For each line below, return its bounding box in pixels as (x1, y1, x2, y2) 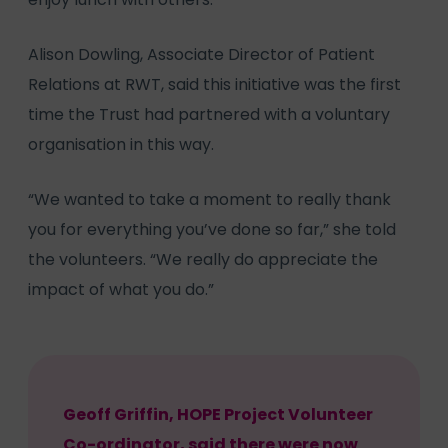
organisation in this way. (28, 132, 214, 156)
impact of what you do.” (28, 277, 214, 301)
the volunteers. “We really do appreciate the (28, 247, 378, 271)
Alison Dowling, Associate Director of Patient (28, 42, 375, 66)
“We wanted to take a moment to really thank (28, 187, 391, 211)
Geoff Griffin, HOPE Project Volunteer (63, 402, 373, 426)
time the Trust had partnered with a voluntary (28, 102, 390, 126)
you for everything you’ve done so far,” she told (28, 217, 396, 241)
